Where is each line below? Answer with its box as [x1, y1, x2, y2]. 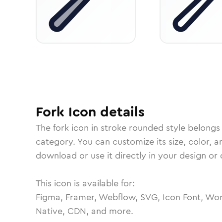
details [96, 102, 145, 122]
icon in [69, 121, 101, 134]
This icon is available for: [36, 177, 135, 190]
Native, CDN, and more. [36, 205, 133, 218]
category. [36, 135, 77, 148]
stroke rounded [101, 121, 164, 134]
